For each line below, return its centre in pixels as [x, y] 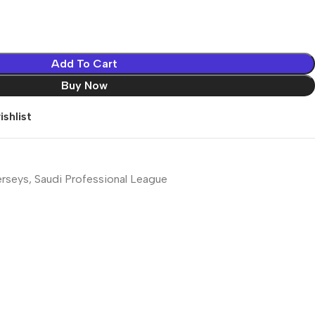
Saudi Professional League [101, 179]
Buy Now [84, 85]
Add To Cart [84, 63]
